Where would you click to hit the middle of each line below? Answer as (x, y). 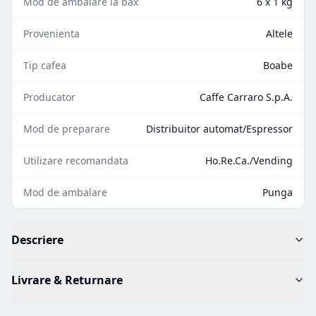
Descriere (37, 239)
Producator (49, 97)
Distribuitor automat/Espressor (219, 128)
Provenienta (51, 33)
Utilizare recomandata (76, 160)
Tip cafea (45, 65)
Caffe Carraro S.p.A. (246, 97)
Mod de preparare (67, 128)
